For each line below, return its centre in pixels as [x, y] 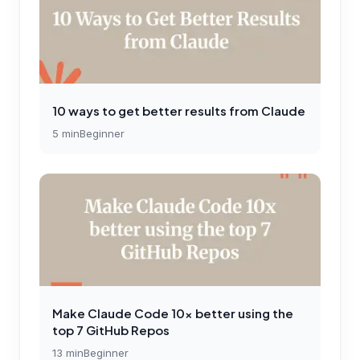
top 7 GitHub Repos [111, 329]
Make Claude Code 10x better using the [173, 313]
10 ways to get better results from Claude [179, 110]
